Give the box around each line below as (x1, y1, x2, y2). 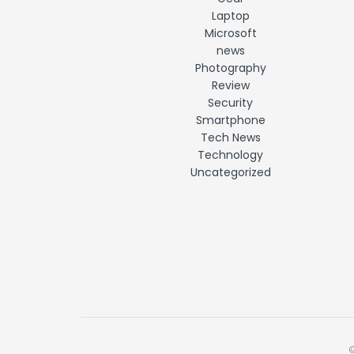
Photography (194, 59, 266, 76)
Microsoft (204, 24, 257, 41)
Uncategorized (190, 164, 271, 180)
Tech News (200, 129, 261, 145)
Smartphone (195, 111, 265, 128)
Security (208, 94, 253, 111)
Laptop (211, 7, 250, 24)
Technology (198, 146, 263, 163)
